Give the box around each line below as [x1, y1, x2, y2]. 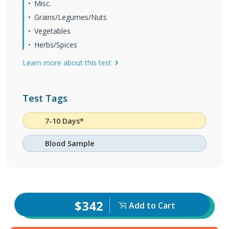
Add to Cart [128, 200, 175, 212]
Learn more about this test [22, 58, 111, 67]
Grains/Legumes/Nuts [34, 12, 107, 22]
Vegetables [34, 26, 71, 36]
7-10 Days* [45, 116, 84, 126]
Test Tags [22, 92, 67, 104]
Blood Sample [45, 139, 95, 149]
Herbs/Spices [34, 40, 77, 50]
